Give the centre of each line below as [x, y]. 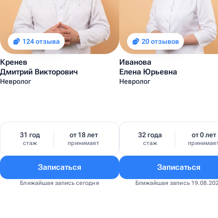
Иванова [135, 62]
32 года [150, 135]
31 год [30, 135]
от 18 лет [83, 135]
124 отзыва [41, 41]
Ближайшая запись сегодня [60, 183]
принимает [83, 143]
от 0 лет [204, 135]
